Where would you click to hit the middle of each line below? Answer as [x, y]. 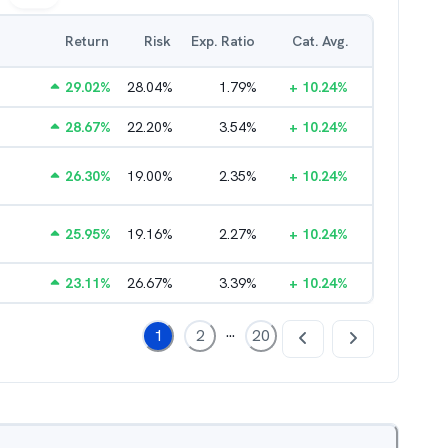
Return [87, 41]
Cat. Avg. [320, 41]
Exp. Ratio [223, 41]
